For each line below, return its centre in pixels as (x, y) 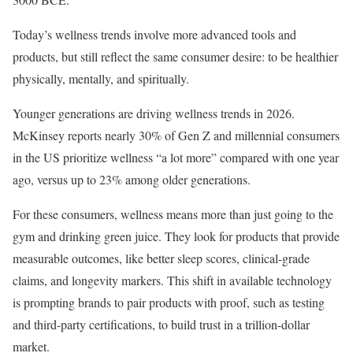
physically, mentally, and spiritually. (103, 78)
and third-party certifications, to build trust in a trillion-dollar (161, 324)
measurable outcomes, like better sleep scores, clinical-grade (161, 258)
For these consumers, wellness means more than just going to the (173, 214)
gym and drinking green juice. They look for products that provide (176, 236)
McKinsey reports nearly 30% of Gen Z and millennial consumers (176, 135)
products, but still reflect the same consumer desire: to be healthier (175, 56)
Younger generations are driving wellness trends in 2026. (154, 113)
